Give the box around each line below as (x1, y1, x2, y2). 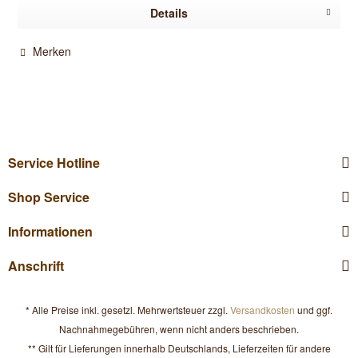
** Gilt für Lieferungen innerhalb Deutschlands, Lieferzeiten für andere (27, 341, 331, 356)
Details (149, 5, 188, 22)
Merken (33, 43, 72, 60)
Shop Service (8, 187, 89, 206)
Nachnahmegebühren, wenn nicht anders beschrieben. (59, 322, 299, 336)
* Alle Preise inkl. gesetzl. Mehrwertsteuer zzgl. (26, 303, 230, 317)
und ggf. (295, 303, 332, 317)
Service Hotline (8, 153, 100, 172)
